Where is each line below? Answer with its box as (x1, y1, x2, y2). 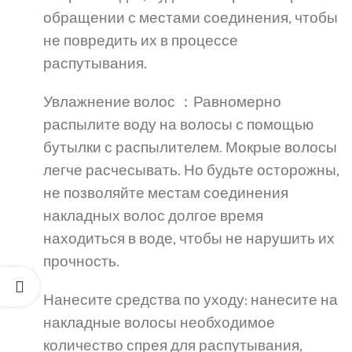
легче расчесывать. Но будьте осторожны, (43, 162, 339, 179)
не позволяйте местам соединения (43, 185, 288, 202)
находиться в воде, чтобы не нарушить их (43, 230, 335, 247)
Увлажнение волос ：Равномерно (43, 93, 281, 111)
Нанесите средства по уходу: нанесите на (43, 291, 338, 309)
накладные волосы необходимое (43, 314, 275, 332)
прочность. (43, 253, 119, 270)
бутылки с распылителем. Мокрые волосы (43, 139, 337, 156)
